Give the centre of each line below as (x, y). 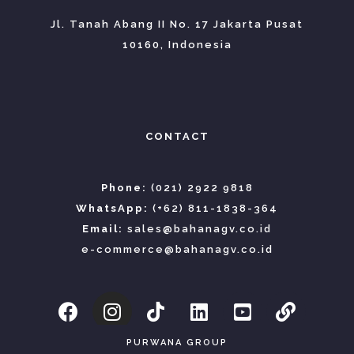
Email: (103, 229)
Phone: (124, 188)
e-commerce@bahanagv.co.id (177, 250)
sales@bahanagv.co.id (200, 229)
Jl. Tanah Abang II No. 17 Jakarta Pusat (177, 24)
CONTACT (177, 137)
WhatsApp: (112, 209)
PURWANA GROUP (177, 343)
